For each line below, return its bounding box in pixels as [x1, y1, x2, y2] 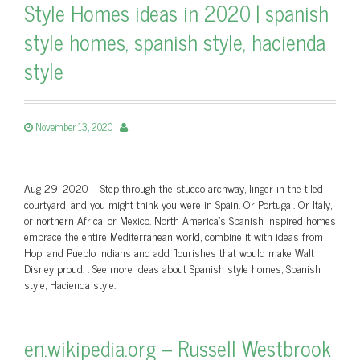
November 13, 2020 [35, 118, 112, 135]
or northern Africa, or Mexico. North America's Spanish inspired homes [24, 211, 336, 229]
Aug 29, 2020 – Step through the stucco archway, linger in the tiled [24, 178, 323, 197]
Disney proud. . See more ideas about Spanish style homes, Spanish [24, 259, 321, 277]
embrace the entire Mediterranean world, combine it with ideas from [24, 227, 323, 245]
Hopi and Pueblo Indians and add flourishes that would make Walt [24, 243, 314, 261]
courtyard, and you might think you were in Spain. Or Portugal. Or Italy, [24, 194, 332, 213]
